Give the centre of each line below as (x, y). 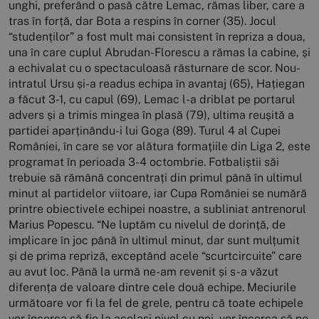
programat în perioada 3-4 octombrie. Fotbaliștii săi (144, 162)
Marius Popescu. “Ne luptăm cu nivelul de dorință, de (147, 225)
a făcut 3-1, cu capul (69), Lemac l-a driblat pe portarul (152, 100)
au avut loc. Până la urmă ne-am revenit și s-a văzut (143, 272)
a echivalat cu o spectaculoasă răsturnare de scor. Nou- (155, 68)
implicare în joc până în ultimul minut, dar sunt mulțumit (154, 241)
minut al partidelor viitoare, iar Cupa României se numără (158, 194)
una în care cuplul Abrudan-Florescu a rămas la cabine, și (159, 53)
